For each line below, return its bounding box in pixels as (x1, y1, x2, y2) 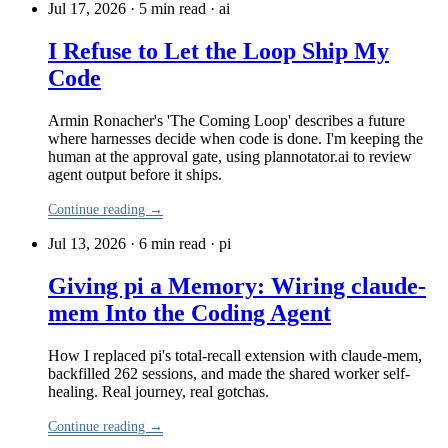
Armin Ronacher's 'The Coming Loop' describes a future (48, 111, 405, 129)
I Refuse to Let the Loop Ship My (48, 37, 389, 64)
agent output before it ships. (48, 165, 222, 183)
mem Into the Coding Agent (48, 299, 331, 326)
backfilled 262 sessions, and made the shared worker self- (48, 364, 410, 382)
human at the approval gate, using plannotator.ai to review (48, 147, 412, 165)
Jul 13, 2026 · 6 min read (48, 234, 206, 252)
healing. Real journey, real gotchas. (48, 382, 269, 400)
